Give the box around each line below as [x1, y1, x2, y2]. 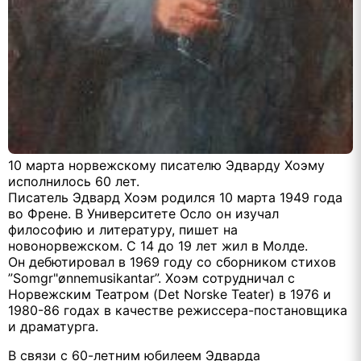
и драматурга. [8, 317, 98, 334]
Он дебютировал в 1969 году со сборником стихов [8, 253, 336, 270]
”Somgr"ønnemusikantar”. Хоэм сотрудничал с [8, 269, 295, 286]
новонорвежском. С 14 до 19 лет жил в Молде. [8, 237, 308, 254]
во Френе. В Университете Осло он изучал [8, 205, 279, 222]
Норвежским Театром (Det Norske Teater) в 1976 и [8, 285, 331, 302]
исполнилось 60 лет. [8, 172, 139, 189]
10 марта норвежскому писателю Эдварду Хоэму [8, 156, 325, 173]
